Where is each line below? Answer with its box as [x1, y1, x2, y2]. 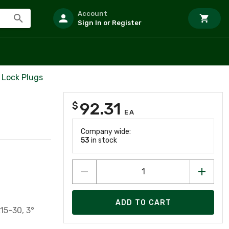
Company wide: [81, 127, 131, 136]
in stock [89, 136, 117, 145]
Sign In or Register [78, 19, 142, 27]
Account [78, 10, 107, 17]
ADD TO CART [115, 198, 172, 207]
